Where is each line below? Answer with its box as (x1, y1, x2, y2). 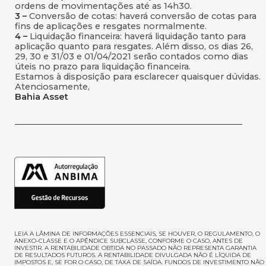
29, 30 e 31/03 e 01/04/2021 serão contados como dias (15, 51, 248, 62)
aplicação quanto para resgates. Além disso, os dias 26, (15, 41, 253, 52)
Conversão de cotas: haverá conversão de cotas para (29, 11, 256, 21)
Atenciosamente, (15, 81, 90, 92)
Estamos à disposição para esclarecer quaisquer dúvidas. (15, 71, 261, 82)
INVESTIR (14, 244, 42, 252)
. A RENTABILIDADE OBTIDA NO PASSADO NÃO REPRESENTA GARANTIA (42, 244, 256, 252)
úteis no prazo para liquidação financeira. (15, 61, 191, 72)
